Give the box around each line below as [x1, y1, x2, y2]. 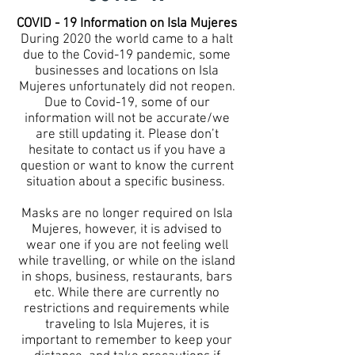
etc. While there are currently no [34, 285, 219, 301]
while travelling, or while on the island [18, 254, 235, 269]
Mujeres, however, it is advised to [32, 222, 222, 238]
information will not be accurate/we [24, 111, 230, 127]
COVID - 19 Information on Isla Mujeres [17, 16, 237, 32]
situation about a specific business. [26, 174, 225, 190]
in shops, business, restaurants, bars [21, 269, 232, 285]
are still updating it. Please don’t [35, 127, 219, 143]
